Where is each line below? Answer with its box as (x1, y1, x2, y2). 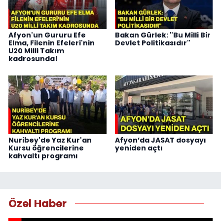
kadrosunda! (8, 54, 58, 64)
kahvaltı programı (8, 150, 78, 161)
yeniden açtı (114, 143, 163, 153)
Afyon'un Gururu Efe (8, 30, 86, 40)
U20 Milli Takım (8, 46, 64, 56)
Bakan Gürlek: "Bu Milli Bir (114, 30, 211, 40)
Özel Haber (8, 196, 67, 211)
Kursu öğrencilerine (8, 143, 84, 153)
